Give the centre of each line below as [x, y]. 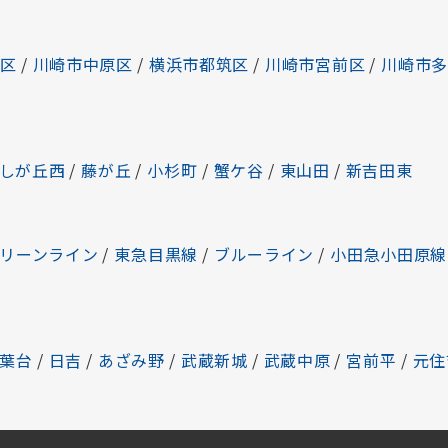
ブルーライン [264, 254]
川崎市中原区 [82, 64]
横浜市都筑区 [199, 64]
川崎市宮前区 [315, 64]
